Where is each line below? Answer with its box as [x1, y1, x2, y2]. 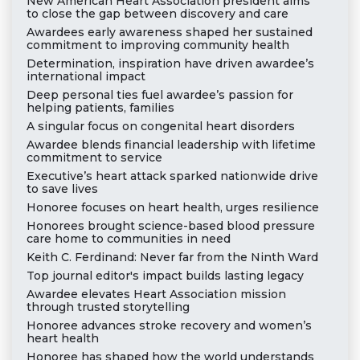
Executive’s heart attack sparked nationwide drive [26, 169, 318, 184]
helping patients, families [26, 100, 174, 116]
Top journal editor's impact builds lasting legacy [26, 268, 304, 284]
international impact [26, 69, 145, 84]
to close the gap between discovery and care [26, 6, 288, 22]
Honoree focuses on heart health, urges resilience [26, 200, 319, 215]
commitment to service [26, 150, 162, 166]
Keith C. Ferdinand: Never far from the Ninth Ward [26, 250, 318, 265]
